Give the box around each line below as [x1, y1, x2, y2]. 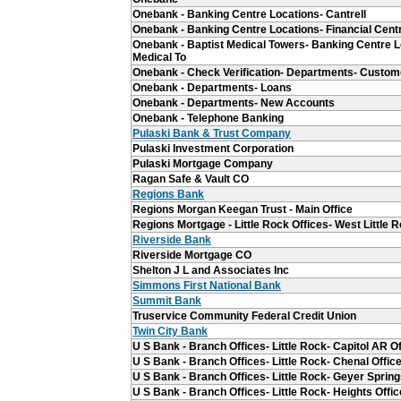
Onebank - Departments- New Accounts [132, 96, 335, 109]
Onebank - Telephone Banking [132, 111, 284, 124]
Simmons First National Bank [132, 278, 281, 292]
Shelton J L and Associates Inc [132, 263, 289, 277]
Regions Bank [132, 187, 204, 200]
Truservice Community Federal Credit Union [132, 309, 356, 322]
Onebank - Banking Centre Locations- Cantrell [132, 7, 366, 21]
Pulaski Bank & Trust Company [132, 126, 291, 140]
